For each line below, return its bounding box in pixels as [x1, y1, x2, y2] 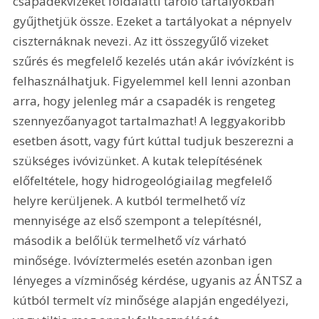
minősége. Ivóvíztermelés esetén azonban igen [13, 252, 276, 269]
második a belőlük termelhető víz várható [13, 232, 250, 249]
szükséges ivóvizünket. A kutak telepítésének [13, 152, 266, 169]
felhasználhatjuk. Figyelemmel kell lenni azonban [13, 73, 294, 90]
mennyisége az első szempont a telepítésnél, [13, 212, 265, 229]
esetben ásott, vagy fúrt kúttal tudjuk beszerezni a [13, 132, 298, 150]
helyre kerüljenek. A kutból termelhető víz [13, 192, 249, 209]
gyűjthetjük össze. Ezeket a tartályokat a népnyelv [13, 13, 295, 30]
